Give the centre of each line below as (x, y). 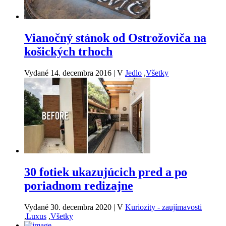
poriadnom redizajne (79, 186)
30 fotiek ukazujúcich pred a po (106, 172)
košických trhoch (68, 52)
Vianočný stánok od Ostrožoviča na (115, 38)
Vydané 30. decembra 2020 (69, 207)
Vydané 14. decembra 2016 (69, 73)
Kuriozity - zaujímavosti (163, 207)
